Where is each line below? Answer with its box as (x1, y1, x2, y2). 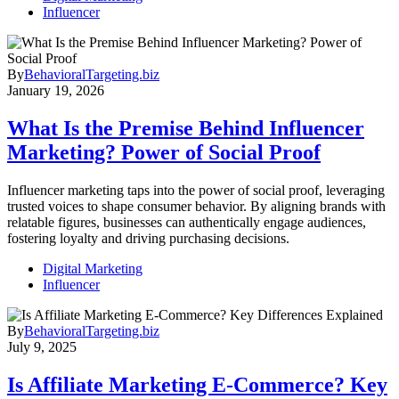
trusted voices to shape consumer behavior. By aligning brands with (7, 199, 386, 214)
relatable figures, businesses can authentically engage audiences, (7, 215, 366, 230)
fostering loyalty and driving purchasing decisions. (7, 231, 289, 246)
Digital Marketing (43, 261, 142, 276)
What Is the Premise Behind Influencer (7, 117, 364, 141)
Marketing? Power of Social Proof (7, 141, 321, 165)
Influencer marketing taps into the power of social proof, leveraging (7, 183, 385, 198)
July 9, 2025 (7, 339, 77, 354)
